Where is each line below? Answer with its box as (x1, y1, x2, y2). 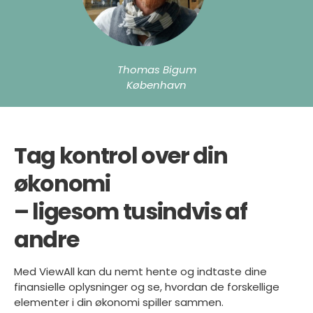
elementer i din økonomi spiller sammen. (14, 295, 224, 310)
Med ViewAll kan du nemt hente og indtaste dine (14, 264, 267, 279)
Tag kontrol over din (14, 140, 228, 172)
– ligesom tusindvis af (14, 196, 247, 228)
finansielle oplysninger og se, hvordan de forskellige (14, 279, 279, 295)
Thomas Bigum (117, 62, 196, 78)
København (126, 78, 187, 93)
